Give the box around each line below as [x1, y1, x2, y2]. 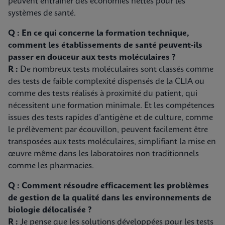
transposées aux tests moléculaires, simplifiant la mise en [8, 138, 216, 146]
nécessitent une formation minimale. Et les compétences [8, 101, 214, 110]
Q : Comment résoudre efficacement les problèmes [8, 182, 209, 190]
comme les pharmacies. [8, 162, 94, 170]
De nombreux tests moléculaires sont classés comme [18, 65, 213, 74]
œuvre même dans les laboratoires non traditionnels [8, 150, 199, 158]
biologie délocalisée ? [8, 206, 91, 214]
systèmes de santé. [8, 9, 76, 18]
